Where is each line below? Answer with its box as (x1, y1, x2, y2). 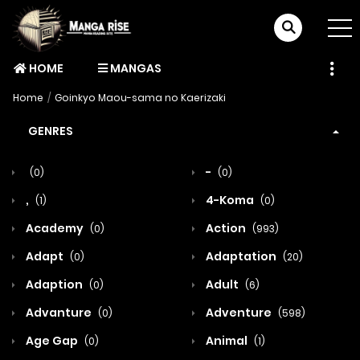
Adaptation (203, 248, 279, 264)
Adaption (23, 276, 85, 292)
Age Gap (23, 333, 80, 349)
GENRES (28, 123, 73, 139)
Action (203, 220, 248, 236)
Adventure (203, 305, 274, 321)
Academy (23, 220, 86, 236)
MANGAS (108, 60, 162, 76)
